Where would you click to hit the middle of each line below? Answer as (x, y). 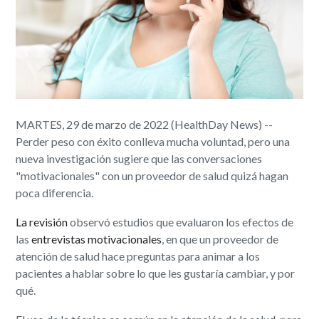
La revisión (42, 222)
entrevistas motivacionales (97, 239)
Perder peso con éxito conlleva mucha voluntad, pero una (153, 142)
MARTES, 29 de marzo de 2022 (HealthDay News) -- (145, 125)
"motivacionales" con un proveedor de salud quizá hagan (152, 176)
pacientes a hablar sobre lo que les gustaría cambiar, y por (156, 273)
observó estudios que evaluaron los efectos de (181, 222)
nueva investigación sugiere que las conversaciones (139, 159)
